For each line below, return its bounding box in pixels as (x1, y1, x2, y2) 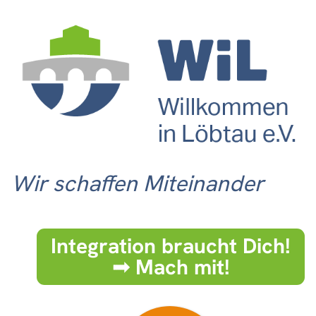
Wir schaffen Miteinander (11, 169, 264, 199)
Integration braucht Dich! (51, 232, 291, 260)
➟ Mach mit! (111, 253, 230, 281)
